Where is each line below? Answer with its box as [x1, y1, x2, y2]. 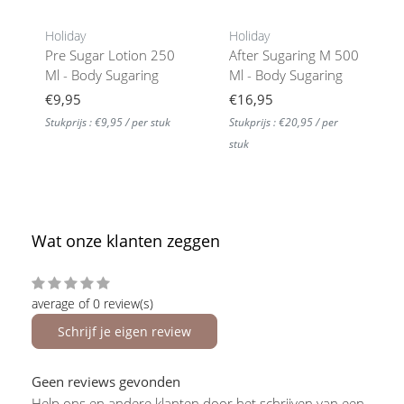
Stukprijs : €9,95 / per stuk [45, 114, 170, 130]
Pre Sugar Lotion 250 [45, 45, 175, 64]
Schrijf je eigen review [58, 322, 191, 340]
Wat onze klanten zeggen [32, 229, 220, 252]
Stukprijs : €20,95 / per [229, 114, 338, 130]
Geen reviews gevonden [32, 372, 180, 390]
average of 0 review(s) [32, 294, 153, 312]
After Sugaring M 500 [229, 45, 359, 64]
